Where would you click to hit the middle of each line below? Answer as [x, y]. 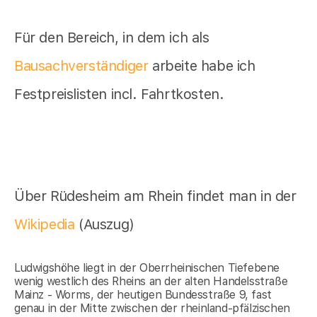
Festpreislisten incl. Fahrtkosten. [119, 94]
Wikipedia [46, 224]
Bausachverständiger [81, 65]
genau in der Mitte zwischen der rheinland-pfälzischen [152, 308]
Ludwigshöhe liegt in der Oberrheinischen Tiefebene [147, 267]
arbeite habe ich [202, 65]
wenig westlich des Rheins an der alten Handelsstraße [151, 281]
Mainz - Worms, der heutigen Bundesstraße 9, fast [143, 294]
